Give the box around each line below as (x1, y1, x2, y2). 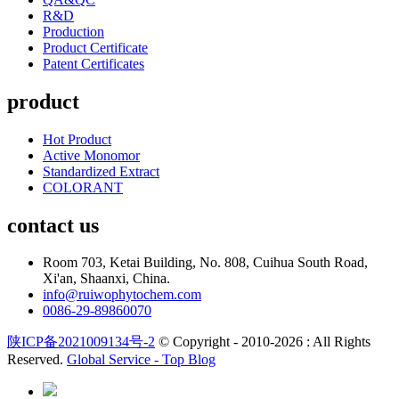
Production (43, 23, 104, 39)
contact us (7, 213, 99, 237)
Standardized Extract (43, 163, 159, 179)
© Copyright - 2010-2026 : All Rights (155, 334, 370, 350)
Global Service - (67, 352, 162, 368)
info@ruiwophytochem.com (43, 287, 201, 303)
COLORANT (43, 179, 123, 195)
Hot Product (43, 131, 111, 147)
